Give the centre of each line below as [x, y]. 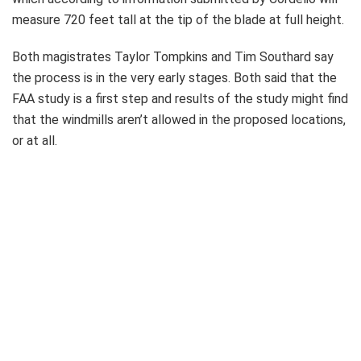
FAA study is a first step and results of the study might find [180, 99]
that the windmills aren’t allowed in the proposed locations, [179, 120]
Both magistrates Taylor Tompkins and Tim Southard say [173, 57]
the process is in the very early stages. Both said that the [174, 78]
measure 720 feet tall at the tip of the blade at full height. [178, 20]
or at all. [35, 141]
